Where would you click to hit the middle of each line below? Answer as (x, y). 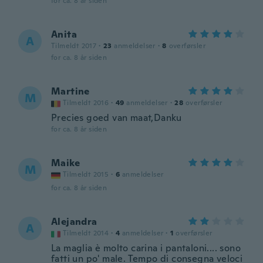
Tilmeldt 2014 (86, 233)
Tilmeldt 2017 (74, 46)
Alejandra (74, 222)
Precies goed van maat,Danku (117, 118)
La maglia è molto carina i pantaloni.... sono (146, 248)
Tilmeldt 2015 (86, 174)
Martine (70, 91)
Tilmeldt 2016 (86, 103)
